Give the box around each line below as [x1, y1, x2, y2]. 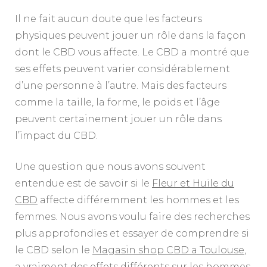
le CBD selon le [15, 244, 92, 256]
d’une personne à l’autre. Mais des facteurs [15, 80, 226, 92]
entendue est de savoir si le [15, 178, 152, 190]
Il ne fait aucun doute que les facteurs [15, 13, 202, 25]
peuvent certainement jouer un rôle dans [15, 113, 222, 125]
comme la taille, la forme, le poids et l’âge [15, 97, 220, 108]
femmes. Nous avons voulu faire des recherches [15, 211, 250, 223]
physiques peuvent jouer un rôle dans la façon [15, 30, 246, 42]
